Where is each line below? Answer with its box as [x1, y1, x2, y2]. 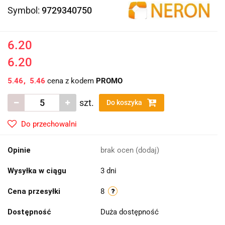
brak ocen [100, 146, 136, 155]
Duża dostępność [100, 207, 161, 217]
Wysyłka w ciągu [8, 166, 66, 176]
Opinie [8, 146, 31, 155]
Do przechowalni [21, 120, 77, 129]
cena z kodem [45, 76, 96, 86]
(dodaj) [136, 146, 159, 155]
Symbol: [8, 5, 42, 16]
